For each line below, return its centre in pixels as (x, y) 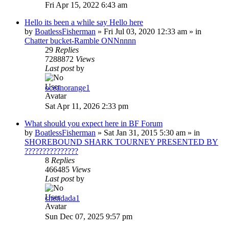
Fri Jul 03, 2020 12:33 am (145, 31)
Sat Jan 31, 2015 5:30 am (145, 132)
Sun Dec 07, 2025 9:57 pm (89, 216)
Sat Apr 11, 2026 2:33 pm (87, 106)
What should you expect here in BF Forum (94, 123)
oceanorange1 (67, 87)
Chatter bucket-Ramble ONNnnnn (80, 40)
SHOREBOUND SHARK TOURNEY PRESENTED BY (121, 142)
